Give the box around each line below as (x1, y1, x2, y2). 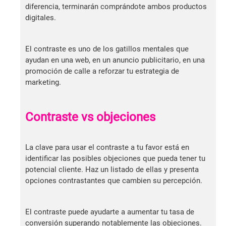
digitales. (25, 13, 60, 22)
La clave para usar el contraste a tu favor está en (25, 142, 189, 152)
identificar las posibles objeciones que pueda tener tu (25, 153, 205, 163)
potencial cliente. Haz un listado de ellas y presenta (25, 164, 199, 174)
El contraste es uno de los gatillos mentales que (25, 44, 189, 53)
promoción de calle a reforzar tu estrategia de (25, 66, 179, 76)
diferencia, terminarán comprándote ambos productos (25, 2, 207, 11)
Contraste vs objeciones (25, 109, 155, 124)
